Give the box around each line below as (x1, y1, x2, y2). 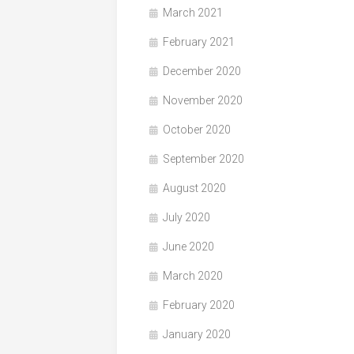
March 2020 (163, 269, 223, 282)
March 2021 (163, 6, 223, 19)
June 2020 (163, 239, 214, 253)
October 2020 (163, 122, 231, 136)
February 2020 (163, 298, 235, 311)
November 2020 (163, 93, 243, 107)
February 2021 (163, 35, 235, 48)
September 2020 (163, 152, 244, 165)
